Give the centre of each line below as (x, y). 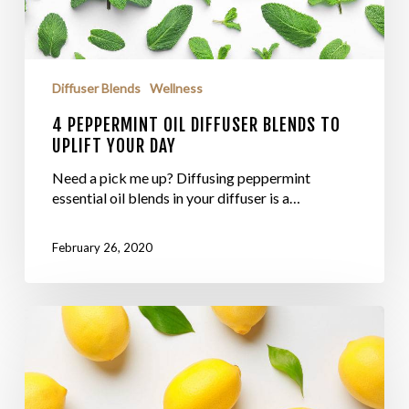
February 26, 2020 (102, 248)
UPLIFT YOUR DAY (114, 147)
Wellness (176, 89)
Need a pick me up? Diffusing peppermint (181, 178)
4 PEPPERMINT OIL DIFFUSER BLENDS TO (196, 126)
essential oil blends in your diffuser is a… (176, 198)
